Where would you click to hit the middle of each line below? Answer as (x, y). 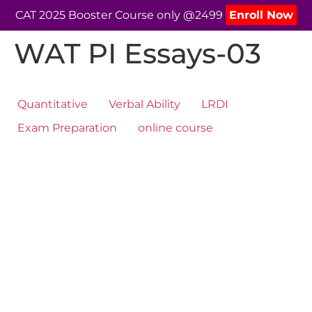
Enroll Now (261, 15)
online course (175, 128)
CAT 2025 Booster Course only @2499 (120, 15)
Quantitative (53, 104)
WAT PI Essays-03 (138, 53)
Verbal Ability (145, 104)
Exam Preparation (67, 128)
